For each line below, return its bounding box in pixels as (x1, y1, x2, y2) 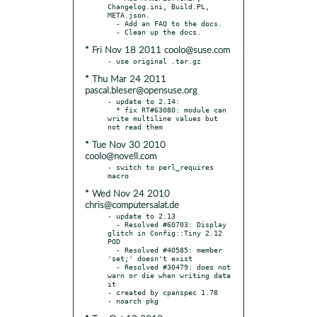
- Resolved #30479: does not (108, 262, 116, 271)
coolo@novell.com (85, 151, 156, 161)
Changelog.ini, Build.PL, (108, 1, 209, 11)
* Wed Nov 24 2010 (85, 189, 170, 199)
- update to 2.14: (108, 96, 180, 105)
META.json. (108, 10, 150, 19)
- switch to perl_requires (108, 162, 214, 171)
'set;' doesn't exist (108, 253, 192, 263)
